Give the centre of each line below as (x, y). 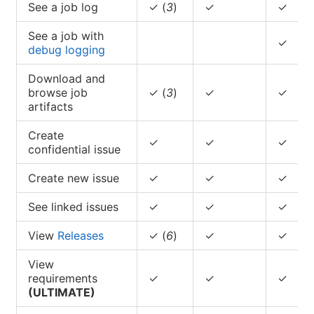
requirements (63, 278)
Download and (67, 78)
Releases (81, 235)
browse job (58, 92)
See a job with (66, 35)
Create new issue (74, 178)
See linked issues (73, 206)
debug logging (67, 49)
